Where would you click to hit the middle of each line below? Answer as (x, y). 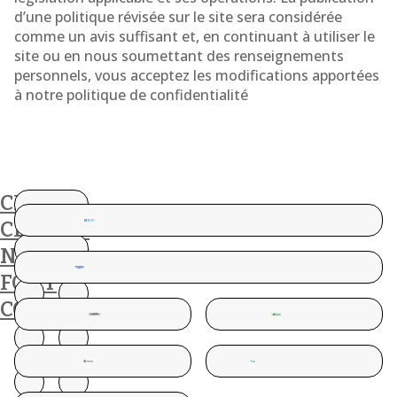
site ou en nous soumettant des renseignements (179, 56)
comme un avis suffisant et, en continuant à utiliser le (195, 36)
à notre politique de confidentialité (131, 95)
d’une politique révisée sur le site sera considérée (178, 17)
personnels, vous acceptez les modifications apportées (197, 75)
